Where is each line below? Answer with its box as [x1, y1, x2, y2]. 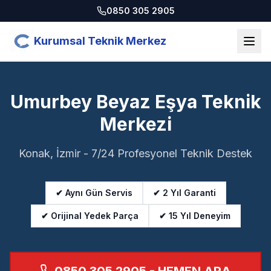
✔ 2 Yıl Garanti [152, 188, 216, 198]
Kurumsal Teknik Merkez [34, 34, 166, 47]
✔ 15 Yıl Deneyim [158, 211, 230, 221]
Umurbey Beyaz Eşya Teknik [10, 91, 261, 113]
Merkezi [99, 113, 172, 135]
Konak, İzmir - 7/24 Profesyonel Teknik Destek [19, 147, 252, 160]
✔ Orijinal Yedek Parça [41, 211, 139, 221]
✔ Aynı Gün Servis [55, 188, 132, 198]
